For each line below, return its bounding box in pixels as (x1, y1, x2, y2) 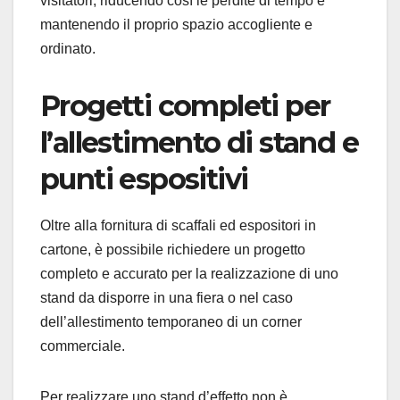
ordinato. (40, 41, 96, 57)
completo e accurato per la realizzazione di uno (40, 266, 338, 282)
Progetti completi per (40, 88, 330, 124)
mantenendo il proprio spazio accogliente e (40, 17, 312, 33)
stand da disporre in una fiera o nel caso (40, 290, 293, 306)
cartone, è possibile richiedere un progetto (40, 242, 305, 258)
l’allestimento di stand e (40, 125, 358, 161)
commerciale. (40, 338, 125, 354)
